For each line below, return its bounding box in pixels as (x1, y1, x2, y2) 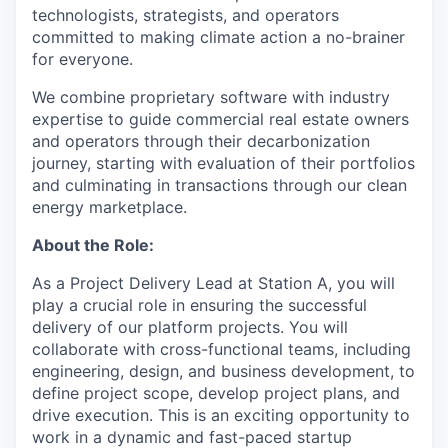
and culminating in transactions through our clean (32, 175, 407, 195)
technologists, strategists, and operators (32, 5, 339, 25)
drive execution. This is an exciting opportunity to (32, 405, 410, 425)
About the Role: (32, 235, 154, 255)
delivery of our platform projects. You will (32, 317, 348, 337)
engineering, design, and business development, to (32, 361, 415, 381)
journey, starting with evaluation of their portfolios (32, 153, 415, 173)
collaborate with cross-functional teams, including (32, 339, 411, 359)
